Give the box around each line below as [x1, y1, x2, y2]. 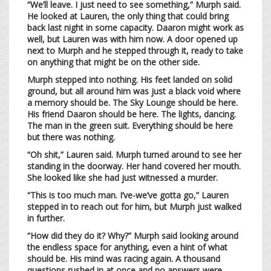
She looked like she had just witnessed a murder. [27, 171, 220, 183]
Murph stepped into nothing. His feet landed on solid [27, 73, 232, 85]
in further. [27, 212, 67, 224]
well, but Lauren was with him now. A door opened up [27, 33, 238, 45]
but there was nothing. [27, 131, 117, 143]
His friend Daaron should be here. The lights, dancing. [27, 108, 236, 120]
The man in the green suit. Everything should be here [27, 119, 233, 131]
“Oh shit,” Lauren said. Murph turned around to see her [27, 148, 241, 160]
